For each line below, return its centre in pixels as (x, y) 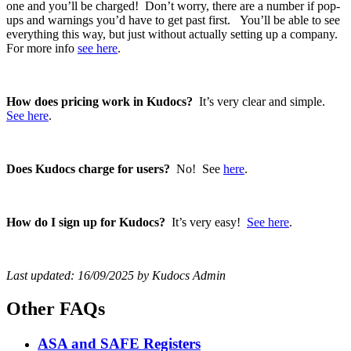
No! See (197, 168)
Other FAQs (56, 308)
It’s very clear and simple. (261, 101)
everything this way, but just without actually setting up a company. (174, 34)
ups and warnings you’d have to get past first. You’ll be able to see (173, 20)
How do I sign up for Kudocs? (86, 222)
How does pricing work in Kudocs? (100, 101)
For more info (42, 48)
